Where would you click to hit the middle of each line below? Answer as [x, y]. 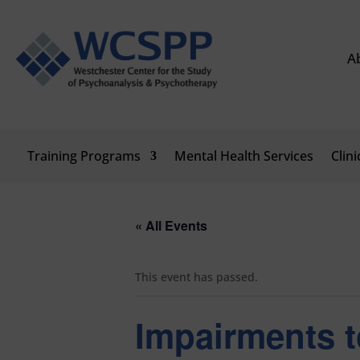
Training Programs [84, 156]
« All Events [171, 225]
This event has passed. [196, 277]
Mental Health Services [243, 156]
